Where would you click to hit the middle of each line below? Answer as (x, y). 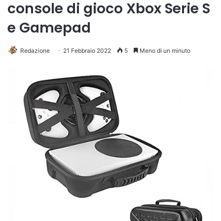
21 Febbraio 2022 (87, 51)
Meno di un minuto (164, 51)
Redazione (35, 51)
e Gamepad (49, 28)
